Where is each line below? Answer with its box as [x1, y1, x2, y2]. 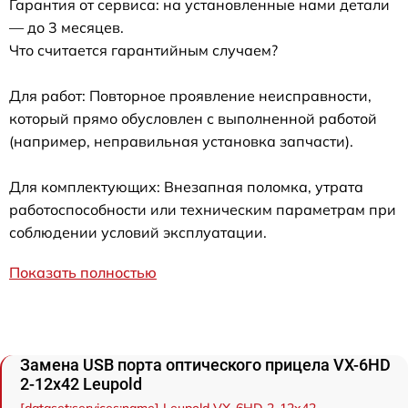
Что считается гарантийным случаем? [9, 41, 278, 60]
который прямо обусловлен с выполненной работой [9, 109, 377, 128]
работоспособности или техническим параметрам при [9, 200, 396, 219]
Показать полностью [9, 263, 157, 282]
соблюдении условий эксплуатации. [9, 223, 267, 242]
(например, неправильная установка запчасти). [9, 132, 353, 151]
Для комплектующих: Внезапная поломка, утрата [9, 178, 363, 197]
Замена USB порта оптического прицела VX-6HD [20, 355, 391, 375]
